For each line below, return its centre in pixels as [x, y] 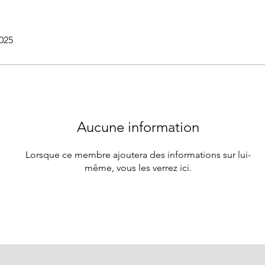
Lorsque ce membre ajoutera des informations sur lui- [138, 154]
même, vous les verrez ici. [138, 167]
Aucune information [138, 127]
